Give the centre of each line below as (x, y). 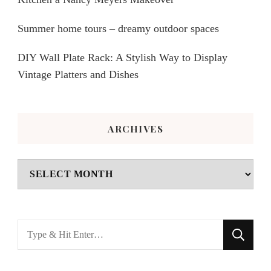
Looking (38, 229)
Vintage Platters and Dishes (78, 74)
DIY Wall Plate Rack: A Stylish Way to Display (122, 57)
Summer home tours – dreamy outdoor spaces (118, 28)
